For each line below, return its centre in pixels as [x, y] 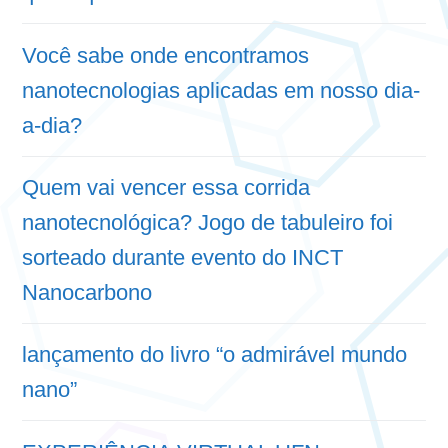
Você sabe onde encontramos [165, 55]
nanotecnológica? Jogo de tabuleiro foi [207, 222]
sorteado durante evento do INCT [182, 257]
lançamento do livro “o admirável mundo [214, 355]
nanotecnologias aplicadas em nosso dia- [221, 90]
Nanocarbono [87, 292]
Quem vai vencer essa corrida [166, 187]
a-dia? [52, 125]
